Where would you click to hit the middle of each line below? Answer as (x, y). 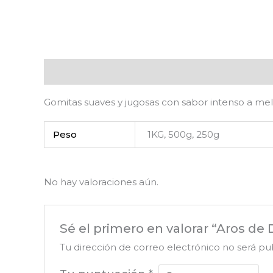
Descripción (72, 72)
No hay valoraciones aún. (101, 182)
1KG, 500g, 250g (184, 135)
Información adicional (163, 72)
